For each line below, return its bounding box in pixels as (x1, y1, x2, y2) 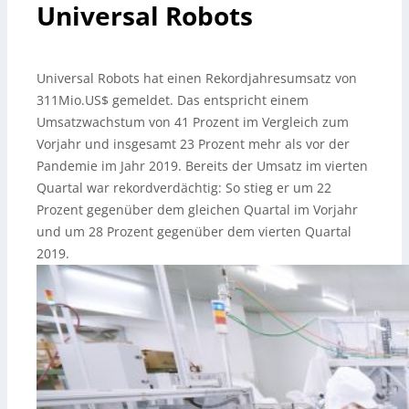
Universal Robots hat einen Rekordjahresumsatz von (37, 69, 357, 87)
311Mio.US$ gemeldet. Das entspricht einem (37, 91, 309, 109)
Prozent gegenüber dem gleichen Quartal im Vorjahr (37, 201, 358, 218)
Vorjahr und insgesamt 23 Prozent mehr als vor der (37, 135, 350, 152)
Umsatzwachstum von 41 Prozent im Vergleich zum (37, 113, 349, 131)
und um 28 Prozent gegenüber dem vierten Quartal (37, 223, 351, 240)
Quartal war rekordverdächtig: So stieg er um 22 (37, 179, 331, 196)
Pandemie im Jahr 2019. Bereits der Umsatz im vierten (37, 157, 368, 174)
